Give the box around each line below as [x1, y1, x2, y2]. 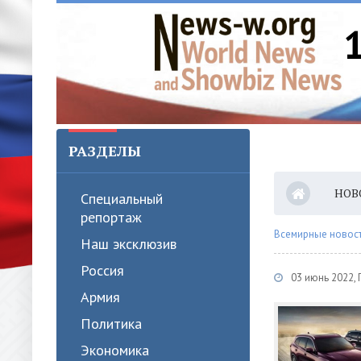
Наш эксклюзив [81, 234, 176, 253]
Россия [81, 261, 124, 280]
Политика [81, 314, 142, 333]
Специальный [81, 189, 163, 208]
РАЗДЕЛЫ [68, 141, 141, 160]
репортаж [81, 208, 142, 226]
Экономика [81, 341, 149, 359]
